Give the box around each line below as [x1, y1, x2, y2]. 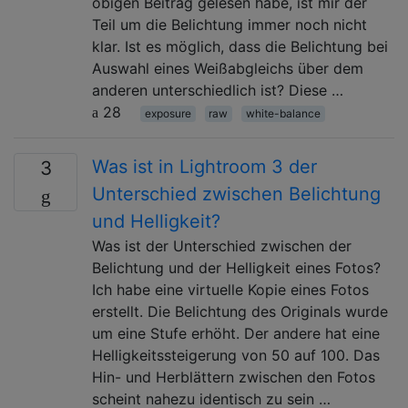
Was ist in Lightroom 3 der [92, 155, 317, 178]
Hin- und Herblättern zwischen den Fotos [92, 367, 375, 386]
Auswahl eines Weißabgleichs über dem [92, 58, 363, 77]
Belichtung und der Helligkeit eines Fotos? [92, 258, 381, 277]
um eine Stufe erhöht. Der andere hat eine [92, 323, 380, 342]
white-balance [245, 106, 321, 120]
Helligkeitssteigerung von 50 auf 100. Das [92, 345, 380, 364]
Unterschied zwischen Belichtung [92, 182, 381, 205]
